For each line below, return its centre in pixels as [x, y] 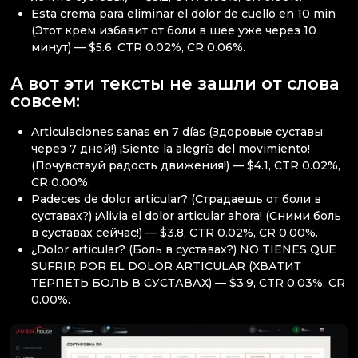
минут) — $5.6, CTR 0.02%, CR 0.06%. [139, 48]
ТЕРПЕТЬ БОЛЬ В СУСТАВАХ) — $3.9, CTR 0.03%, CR [189, 282]
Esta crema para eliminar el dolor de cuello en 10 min [184, 14]
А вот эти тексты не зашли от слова [175, 84]
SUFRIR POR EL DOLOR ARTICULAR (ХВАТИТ [167, 266]
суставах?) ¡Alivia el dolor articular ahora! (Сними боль [187, 215]
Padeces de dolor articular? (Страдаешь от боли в [177, 199]
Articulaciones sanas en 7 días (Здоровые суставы [177, 131]
